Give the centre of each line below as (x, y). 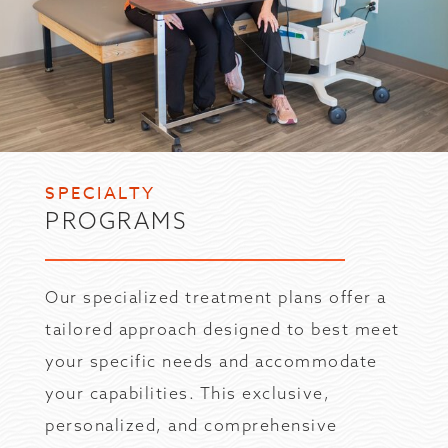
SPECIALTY (100, 193)
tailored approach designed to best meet (222, 329)
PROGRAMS (116, 220)
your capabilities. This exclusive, (187, 393)
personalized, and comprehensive (191, 425)
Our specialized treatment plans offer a (216, 297)
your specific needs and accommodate (211, 361)
